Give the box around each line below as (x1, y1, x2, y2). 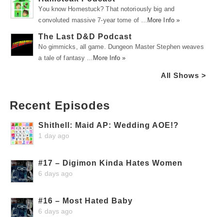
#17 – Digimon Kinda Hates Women (38, 158, 183, 167)
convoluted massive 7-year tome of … (38, 16, 147, 24)
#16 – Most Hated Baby (38, 196, 133, 205)
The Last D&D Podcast (38, 32, 132, 41)
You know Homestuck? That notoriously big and (38, 5, 174, 13)
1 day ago (38, 131, 70, 139)
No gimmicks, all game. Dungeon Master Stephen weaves (38, 43, 204, 50)
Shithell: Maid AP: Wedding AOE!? (38, 121, 179, 129)
